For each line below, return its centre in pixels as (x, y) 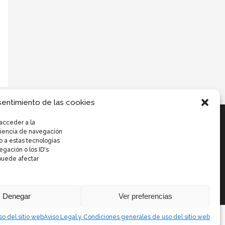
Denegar (17, 196)
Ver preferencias (146, 196)
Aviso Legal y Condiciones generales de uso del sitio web (127, 217)
